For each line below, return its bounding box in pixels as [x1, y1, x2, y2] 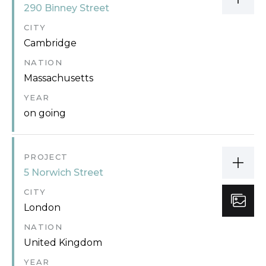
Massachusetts [24, 72, 93, 84]
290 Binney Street [24, 2, 109, 14]
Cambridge [24, 37, 77, 49]
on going [24, 107, 66, 119]
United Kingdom [24, 236, 102, 248]
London [24, 201, 61, 213]
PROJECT [24, 151, 68, 161]
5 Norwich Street [24, 166, 103, 178]
